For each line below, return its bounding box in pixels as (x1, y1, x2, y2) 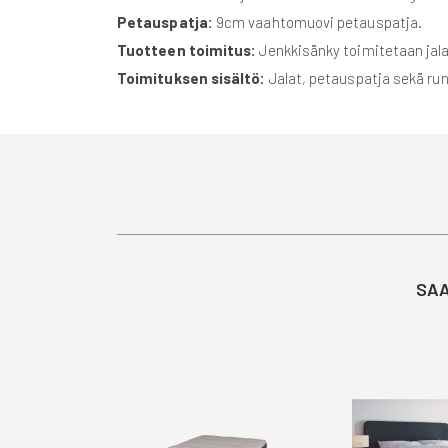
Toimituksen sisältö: (117, 69, 269, 88)
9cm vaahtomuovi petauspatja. (215, 13, 423, 32)
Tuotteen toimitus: (117, 41, 260, 60)
